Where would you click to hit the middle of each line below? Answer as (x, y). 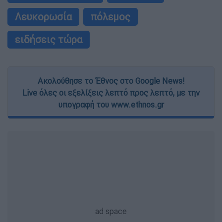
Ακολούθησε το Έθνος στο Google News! (111, 81)
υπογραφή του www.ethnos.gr (111, 105)
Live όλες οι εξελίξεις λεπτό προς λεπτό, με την (111, 93)
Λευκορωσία (43, 17)
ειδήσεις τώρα (49, 40)
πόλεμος (111, 17)
